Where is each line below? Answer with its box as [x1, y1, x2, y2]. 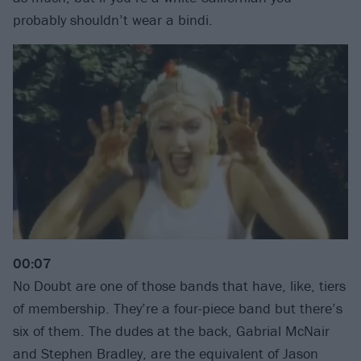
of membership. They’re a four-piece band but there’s [13, 299, 342, 318]
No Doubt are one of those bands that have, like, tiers [13, 276, 346, 296]
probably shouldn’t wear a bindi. [13, 10, 213, 29]
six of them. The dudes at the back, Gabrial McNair [13, 322, 330, 341]
